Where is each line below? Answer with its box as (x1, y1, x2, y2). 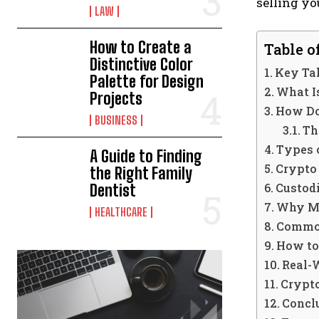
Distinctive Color (90, 55, 194, 74)
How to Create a (90, 38, 192, 57)
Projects (90, 89, 143, 108)
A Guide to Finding (90, 147, 203, 166)
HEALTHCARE (95, 205, 148, 219)
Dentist (90, 181, 137, 200)
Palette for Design (90, 72, 204, 91)
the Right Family (90, 164, 193, 183)
